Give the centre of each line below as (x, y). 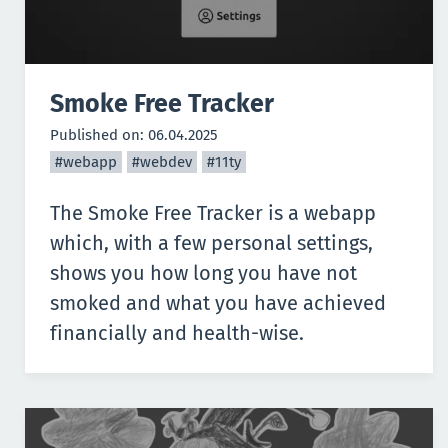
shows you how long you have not (203, 273)
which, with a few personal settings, (211, 243)
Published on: (99, 135)
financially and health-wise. (177, 333)
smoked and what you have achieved (218, 303)
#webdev (162, 162)
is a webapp (319, 213)
